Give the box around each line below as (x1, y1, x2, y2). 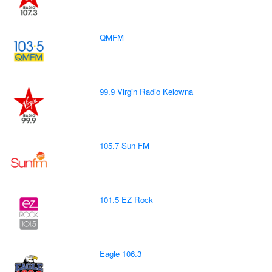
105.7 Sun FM (100, 139, 150, 151)
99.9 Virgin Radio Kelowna (100, 85, 194, 97)
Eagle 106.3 (100, 247, 142, 259)
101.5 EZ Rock (100, 193, 154, 205)
